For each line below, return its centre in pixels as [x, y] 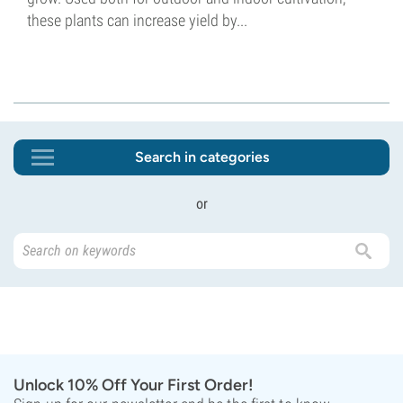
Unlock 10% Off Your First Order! [134, 385]
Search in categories [201, 157]
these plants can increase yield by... [137, 21]
